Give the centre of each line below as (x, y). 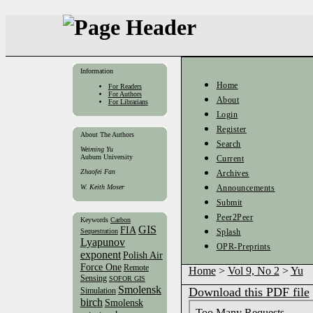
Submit (229, 203)
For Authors (125, 94)
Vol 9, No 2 (253, 270)
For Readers (125, 86)
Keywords (94, 219)
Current (230, 159)
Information (96, 71)
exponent (100, 254)
